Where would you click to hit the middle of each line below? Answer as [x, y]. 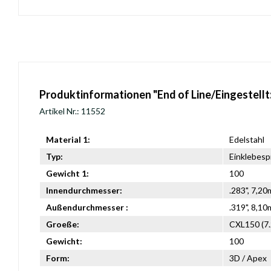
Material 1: [68, 139]
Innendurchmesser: [84, 190]
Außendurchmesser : [87, 207]
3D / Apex [248, 258]
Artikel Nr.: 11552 [72, 111]
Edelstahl [247, 139]
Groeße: [63, 224]
